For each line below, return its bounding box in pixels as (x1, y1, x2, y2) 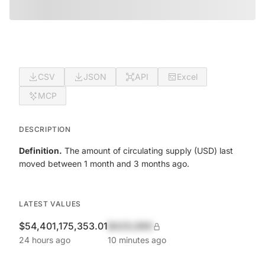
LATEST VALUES (19, 199, 81, 208)
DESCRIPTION (19, 125, 71, 134)
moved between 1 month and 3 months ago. (19, 159, 189, 169)
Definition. (19, 146, 62, 156)
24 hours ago (19, 235, 70, 245)
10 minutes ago (108, 235, 166, 245)
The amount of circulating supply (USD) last (62, 146, 233, 156)
